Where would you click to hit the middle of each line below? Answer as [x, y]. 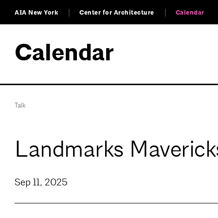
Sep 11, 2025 [41, 182]
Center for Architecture [117, 13]
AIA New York [36, 13]
